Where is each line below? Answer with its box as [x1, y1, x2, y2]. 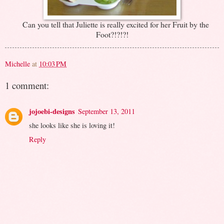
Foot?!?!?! [95, 29, 128, 40]
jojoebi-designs [29, 106, 75, 117]
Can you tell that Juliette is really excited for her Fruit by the [15, 19, 209, 30]
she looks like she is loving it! [29, 120, 115, 130]
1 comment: [5, 78, 49, 91]
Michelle [5, 59, 30, 69]
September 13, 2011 [78, 106, 135, 116]
